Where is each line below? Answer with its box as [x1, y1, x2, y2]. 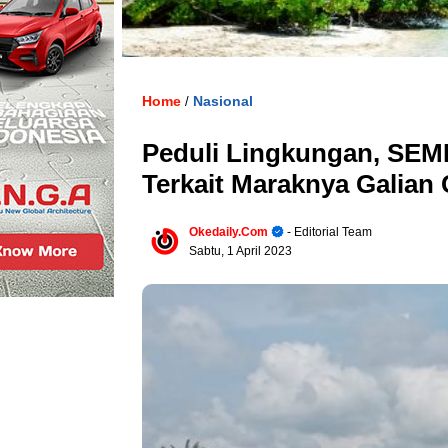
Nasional [193, 93, 253, 109]
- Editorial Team [284, 225, 372, 239]
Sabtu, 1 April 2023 [189, 244, 292, 258]
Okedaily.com [189, 225, 268, 239]
